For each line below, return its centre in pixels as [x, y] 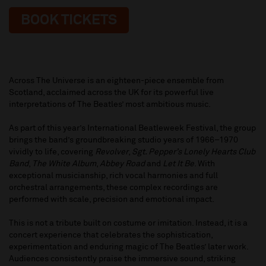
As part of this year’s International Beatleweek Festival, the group [132, 129]
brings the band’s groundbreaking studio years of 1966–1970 [123, 140]
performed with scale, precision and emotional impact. [112, 200]
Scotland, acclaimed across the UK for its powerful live [111, 93]
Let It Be [178, 164]
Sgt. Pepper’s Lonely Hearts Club [194, 152]
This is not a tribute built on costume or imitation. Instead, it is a [128, 224]
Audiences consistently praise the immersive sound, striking [122, 259]
